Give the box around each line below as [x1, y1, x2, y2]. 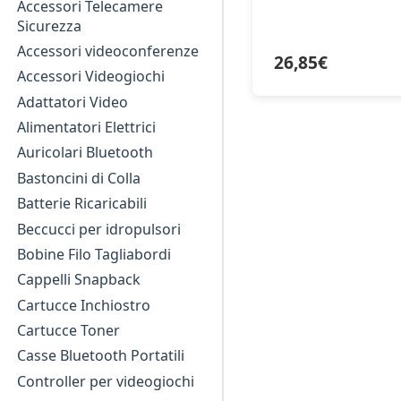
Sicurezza [17, 15, 82, 36]
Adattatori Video [17, 91, 129, 112]
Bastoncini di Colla [17, 167, 141, 188]
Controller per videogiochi [17, 371, 195, 391]
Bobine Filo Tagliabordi [17, 243, 172, 264]
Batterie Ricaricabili [17, 193, 148, 214]
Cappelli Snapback [17, 269, 141, 290]
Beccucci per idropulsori [17, 218, 182, 239]
